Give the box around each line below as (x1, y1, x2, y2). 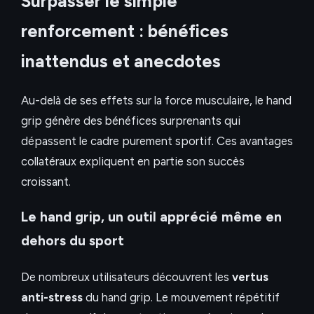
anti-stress (21, 289, 83, 304)
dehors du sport (21, 232, 124, 249)
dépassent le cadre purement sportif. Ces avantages (21, 133, 293, 148)
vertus (232, 269, 268, 284)
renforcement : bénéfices (21, 20, 228, 41)
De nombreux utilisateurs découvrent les (21, 269, 232, 284)
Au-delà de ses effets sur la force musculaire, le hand (21, 93, 292, 107)
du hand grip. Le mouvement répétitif (83, 289, 280, 304)
